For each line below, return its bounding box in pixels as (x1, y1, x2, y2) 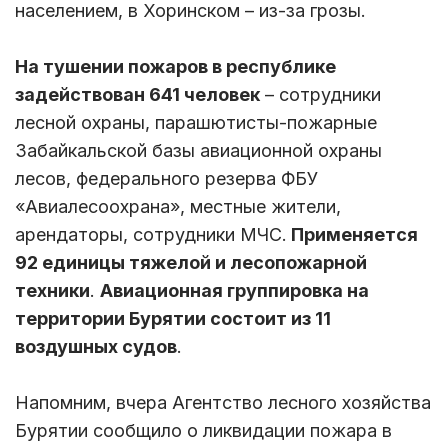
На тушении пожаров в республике (15, 55, 336, 77)
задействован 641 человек (15, 83, 260, 105)
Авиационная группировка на (100, 279, 369, 301)
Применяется (287, 223, 418, 245)
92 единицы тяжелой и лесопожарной (15, 251, 367, 273)
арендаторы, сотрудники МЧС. (15, 223, 287, 245)
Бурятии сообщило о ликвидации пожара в (15, 419, 392, 441)
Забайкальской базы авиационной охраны (15, 139, 382, 161)
